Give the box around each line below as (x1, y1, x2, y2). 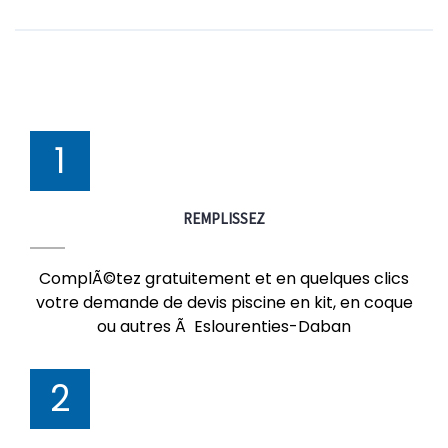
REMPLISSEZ (183, 209, 265, 228)
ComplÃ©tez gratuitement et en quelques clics (39, 267, 409, 290)
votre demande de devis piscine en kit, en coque (35, 291, 413, 314)
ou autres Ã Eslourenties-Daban (97, 315, 351, 338)
